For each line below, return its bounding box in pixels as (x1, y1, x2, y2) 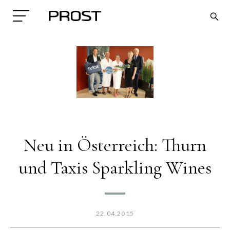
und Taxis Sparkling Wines (18, 156, 212, 179)
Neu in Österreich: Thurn (24, 133, 206, 156)
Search (12, 136, 35, 146)
